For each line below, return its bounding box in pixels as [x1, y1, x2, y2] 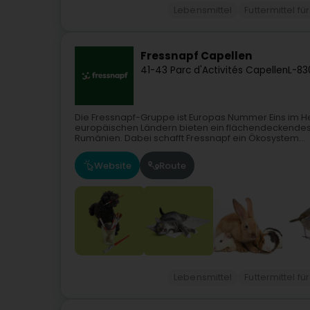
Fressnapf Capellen [140, 48, 253, 64]
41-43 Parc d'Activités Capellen [140, 63, 288, 77]
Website [94, 158, 131, 172]
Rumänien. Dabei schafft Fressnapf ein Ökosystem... [75, 132, 305, 145]
